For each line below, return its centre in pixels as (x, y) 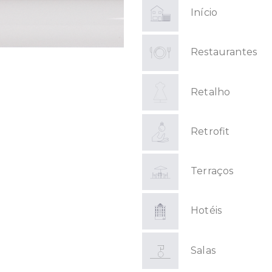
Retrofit (210, 131)
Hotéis (206, 211)
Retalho (211, 92)
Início (204, 13)
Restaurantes (224, 52)
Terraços (212, 171)
